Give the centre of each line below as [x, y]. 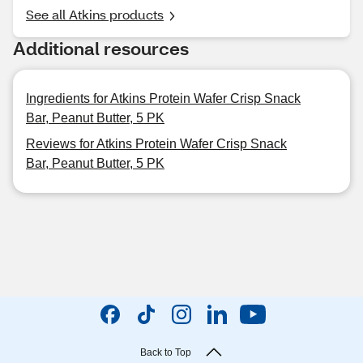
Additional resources [101, 48]
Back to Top [165, 352]
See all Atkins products [95, 14]
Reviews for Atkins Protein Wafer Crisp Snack [156, 144]
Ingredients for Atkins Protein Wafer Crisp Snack [163, 98]
